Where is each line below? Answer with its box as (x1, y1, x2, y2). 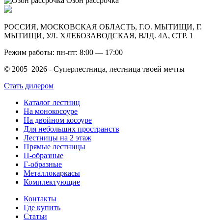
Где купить (24, 203, 60, 212)
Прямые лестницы (24, 142, 85, 151)
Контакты (24, 194, 56, 203)
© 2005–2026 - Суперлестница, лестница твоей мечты (4, 64, 185, 73)
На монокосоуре (24, 107, 78, 115)
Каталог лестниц (24, 98, 80, 107)
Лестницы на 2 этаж (24, 133, 91, 142)
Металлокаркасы (24, 168, 80, 177)
